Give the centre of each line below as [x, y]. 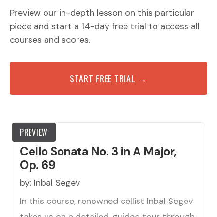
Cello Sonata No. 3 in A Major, [98, 152]
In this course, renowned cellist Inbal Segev [106, 201]
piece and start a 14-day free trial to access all [105, 26]
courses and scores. [50, 40]
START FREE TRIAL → [108, 79]
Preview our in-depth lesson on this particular [102, 13]
